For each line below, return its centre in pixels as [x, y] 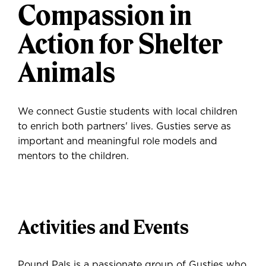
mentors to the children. [73, 156]
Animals [66, 72]
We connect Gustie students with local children [128, 112]
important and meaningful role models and [118, 141]
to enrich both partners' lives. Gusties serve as [124, 126]
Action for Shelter [120, 44]
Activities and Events [103, 227]
